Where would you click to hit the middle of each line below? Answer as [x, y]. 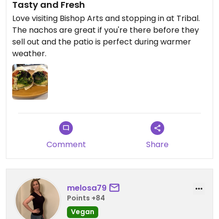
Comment [66, 144]
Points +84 [86, 198]
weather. [29, 53]
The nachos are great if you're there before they [106, 30]
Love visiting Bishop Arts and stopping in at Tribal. [106, 18]
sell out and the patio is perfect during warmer [102, 42]
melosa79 [87, 188]
